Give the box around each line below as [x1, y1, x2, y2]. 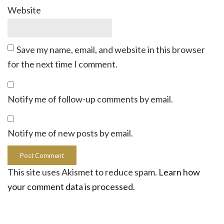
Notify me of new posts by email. [7, 127, 133, 139]
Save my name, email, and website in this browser [16, 44, 205, 55]
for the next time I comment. [7, 58, 117, 70]
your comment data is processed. [7, 181, 135, 192]
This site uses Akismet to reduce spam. [7, 166, 158, 178]
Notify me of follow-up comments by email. [7, 93, 173, 105]
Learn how [158, 166, 200, 178]
